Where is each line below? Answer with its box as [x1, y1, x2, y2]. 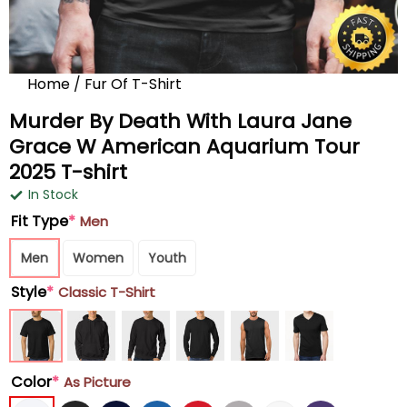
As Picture [64, 372, 131, 392]
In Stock [28, 185, 78, 203]
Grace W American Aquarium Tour [9, 133, 360, 161]
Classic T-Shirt [58, 283, 155, 302]
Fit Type [11, 211, 68, 232]
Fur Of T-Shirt [84, 74, 182, 94]
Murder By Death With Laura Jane [9, 107, 352, 135]
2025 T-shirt [9, 158, 127, 186]
